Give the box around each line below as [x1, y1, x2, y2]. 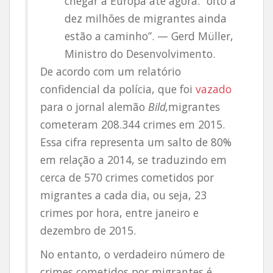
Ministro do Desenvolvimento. [65, 46, 215, 61]
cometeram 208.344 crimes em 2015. [40, 117, 225, 132]
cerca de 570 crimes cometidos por [40, 170, 214, 185]
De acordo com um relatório [40, 64, 181, 79]
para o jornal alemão [40, 99, 148, 114]
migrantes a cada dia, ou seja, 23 [40, 188, 207, 202]
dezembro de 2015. [40, 223, 136, 238]
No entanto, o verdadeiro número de [40, 247, 225, 261]
